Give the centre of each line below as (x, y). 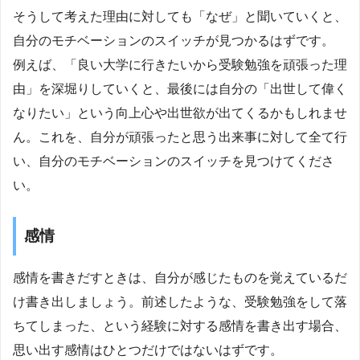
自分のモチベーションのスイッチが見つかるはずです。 (174, 40)
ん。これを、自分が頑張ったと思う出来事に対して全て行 (180, 137)
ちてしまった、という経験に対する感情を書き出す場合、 (180, 326)
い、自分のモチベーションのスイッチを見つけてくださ (174, 161)
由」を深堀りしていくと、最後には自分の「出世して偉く (180, 88)
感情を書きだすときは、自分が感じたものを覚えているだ (180, 278)
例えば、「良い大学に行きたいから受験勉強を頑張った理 (180, 64)
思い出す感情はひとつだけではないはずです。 (148, 350)
